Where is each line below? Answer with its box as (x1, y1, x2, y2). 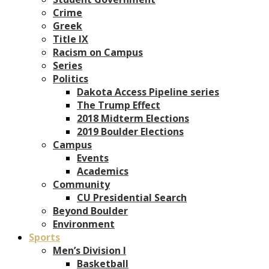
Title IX (53, 32, 88, 46)
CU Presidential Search (77, 190, 187, 204)
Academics (77, 164, 128, 178)
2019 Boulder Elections (77, 124, 184, 138)
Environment (53, 217, 115, 231)
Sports (29, 230, 60, 244)
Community (53, 177, 110, 191)
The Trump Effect (77, 98, 160, 112)
